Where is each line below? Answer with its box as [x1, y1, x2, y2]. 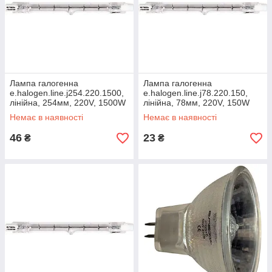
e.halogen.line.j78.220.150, [143, 88, 248, 98]
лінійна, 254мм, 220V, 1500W [10, 98, 126, 107]
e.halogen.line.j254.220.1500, [10, 88, 124, 98]
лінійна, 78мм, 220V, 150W [143, 98, 250, 107]
